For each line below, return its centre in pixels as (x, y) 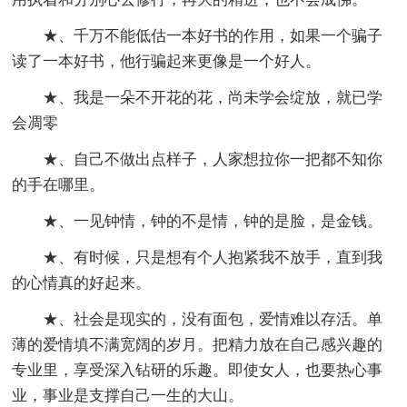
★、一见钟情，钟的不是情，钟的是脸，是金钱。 (213, 222)
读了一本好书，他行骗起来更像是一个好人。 (167, 62)
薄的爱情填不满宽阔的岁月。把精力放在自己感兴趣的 (198, 345)
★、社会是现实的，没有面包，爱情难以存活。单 (213, 320)
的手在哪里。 (59, 185)
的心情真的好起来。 (82, 283)
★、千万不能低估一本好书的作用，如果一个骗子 (213, 36)
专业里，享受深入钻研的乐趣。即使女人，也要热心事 (198, 371)
